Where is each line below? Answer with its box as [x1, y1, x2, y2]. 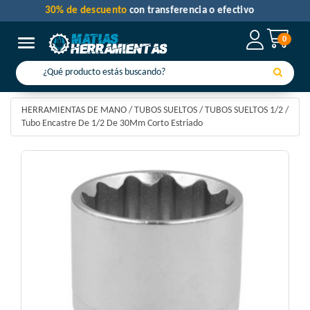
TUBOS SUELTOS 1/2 [205, 105, 283, 116]
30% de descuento [50, 6, 135, 16]
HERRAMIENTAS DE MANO [21, 105, 127, 116]
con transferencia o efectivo [134, 6, 260, 16]
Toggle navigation [26, 38, 94, 48]
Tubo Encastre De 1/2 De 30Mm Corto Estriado [21, 118, 203, 129]
